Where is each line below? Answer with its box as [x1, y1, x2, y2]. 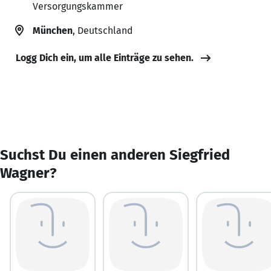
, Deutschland [73, 24, 132, 36]
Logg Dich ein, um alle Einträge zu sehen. [16, 51, 194, 64]
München [33, 24, 73, 36]
